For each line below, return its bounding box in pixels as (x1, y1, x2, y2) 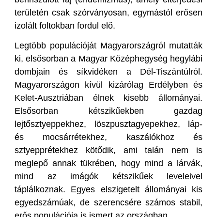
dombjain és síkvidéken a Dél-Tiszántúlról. (15, 66, 202, 77)
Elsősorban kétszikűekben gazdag (15, 106, 202, 116)
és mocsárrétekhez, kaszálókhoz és (15, 132, 202, 142)
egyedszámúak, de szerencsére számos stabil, (15, 197, 202, 207)
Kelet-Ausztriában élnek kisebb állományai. (15, 93, 202, 103)
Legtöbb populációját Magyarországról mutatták (15, 40, 202, 50)
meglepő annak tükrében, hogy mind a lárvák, (15, 158, 202, 168)
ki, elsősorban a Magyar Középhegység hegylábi (15, 53, 202, 63)
